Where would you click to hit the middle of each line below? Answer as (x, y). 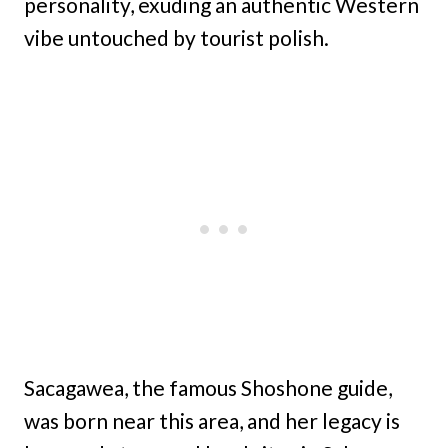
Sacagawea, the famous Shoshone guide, (208, 388)
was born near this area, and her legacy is (212, 421)
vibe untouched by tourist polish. (176, 38)
